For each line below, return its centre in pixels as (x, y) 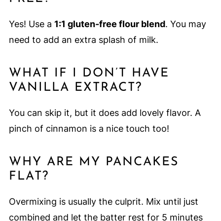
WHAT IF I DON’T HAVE (89, 74)
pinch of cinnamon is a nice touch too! (89, 129)
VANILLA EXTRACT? (75, 88)
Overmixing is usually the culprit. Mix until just (103, 202)
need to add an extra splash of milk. (83, 40)
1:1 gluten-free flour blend (110, 24)
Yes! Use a (31, 24)
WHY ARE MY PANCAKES (93, 162)
